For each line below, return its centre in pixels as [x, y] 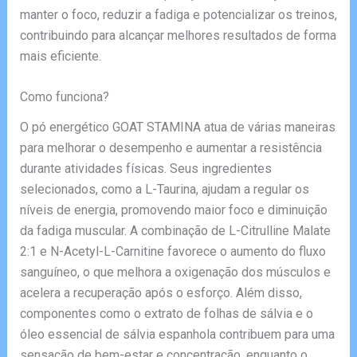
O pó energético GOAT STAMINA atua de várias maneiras [177, 127]
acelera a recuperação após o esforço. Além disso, [161, 292]
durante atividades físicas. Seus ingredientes [145, 168]
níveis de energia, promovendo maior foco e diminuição [173, 210]
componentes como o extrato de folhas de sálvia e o [166, 313]
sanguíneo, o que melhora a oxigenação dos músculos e [175, 272]
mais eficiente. [60, 56]
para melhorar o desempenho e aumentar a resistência [171, 147]
